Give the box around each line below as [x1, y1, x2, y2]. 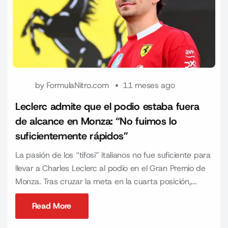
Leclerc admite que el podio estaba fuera [15, 100, 200, 113]
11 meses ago [123, 80, 175, 91]
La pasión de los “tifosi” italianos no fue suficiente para [15, 150, 211, 160]
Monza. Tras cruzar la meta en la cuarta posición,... [15, 176, 197, 187]
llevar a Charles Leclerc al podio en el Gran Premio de [15, 163, 206, 174]
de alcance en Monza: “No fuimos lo [15, 115, 177, 128]
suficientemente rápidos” [15, 129, 128, 142]
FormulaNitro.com [46, 80, 109, 91]
